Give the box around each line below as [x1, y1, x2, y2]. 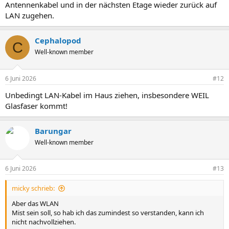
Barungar [35, 125, 72, 136]
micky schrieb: [12, 184, 55, 193]
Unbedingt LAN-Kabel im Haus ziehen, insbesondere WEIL [5, 89, 209, 100]
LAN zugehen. [5, 10, 54, 20]
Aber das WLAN [12, 199, 59, 208]
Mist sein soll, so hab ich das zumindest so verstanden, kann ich [12, 208, 204, 217]
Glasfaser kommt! [5, 100, 67, 111]
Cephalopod [35, 35, 81, 45]
